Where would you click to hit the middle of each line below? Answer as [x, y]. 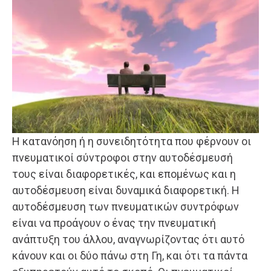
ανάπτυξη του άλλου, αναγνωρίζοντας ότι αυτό [128, 239]
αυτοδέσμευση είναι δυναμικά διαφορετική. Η [126, 190]
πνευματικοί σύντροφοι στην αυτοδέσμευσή [122, 157]
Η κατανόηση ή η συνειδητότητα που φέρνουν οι [132, 141]
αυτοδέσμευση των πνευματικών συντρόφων [126, 206]
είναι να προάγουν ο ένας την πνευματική [114, 223]
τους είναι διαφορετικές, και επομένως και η [124, 174]
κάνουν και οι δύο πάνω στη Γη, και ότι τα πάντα [130, 255]
